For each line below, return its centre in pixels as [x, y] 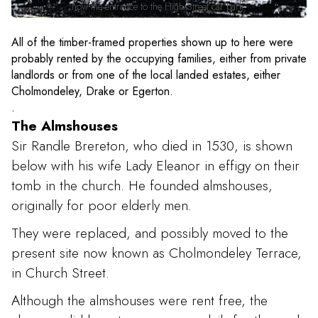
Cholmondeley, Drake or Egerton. [92, 91]
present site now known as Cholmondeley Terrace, [157, 252]
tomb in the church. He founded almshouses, [142, 185]
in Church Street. [60, 272]
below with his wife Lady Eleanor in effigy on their [155, 165]
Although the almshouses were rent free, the [139, 301]
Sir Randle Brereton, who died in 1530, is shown [152, 145]
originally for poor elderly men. [102, 205]
